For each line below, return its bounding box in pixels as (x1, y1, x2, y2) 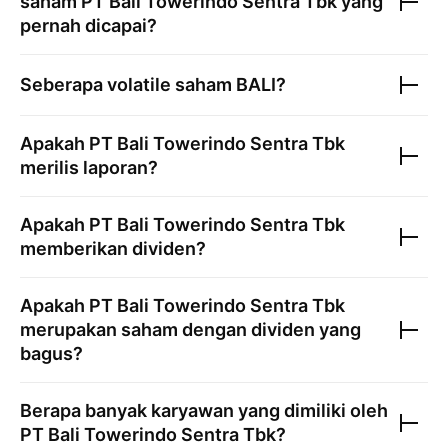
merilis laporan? (20, 157, 158, 178)
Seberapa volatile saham (20, 74, 236, 95)
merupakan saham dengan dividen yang (20, 319, 361, 340)
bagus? (20, 343, 83, 364)
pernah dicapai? (20, 15, 157, 36)
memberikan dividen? (20, 238, 206, 259)
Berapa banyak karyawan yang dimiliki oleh (20, 400, 388, 421)
